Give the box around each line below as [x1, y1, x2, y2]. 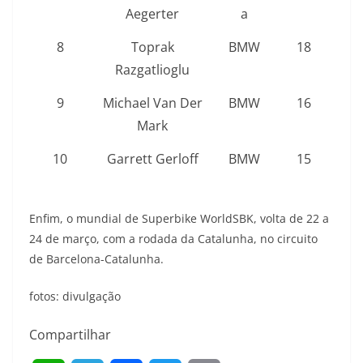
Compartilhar [29, 326, 111, 344]
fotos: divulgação [29, 288, 121, 305]
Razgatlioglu [115, 61, 190, 79]
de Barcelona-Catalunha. [29, 251, 164, 267]
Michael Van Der [102, 94, 203, 113]
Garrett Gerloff [106, 150, 199, 169]
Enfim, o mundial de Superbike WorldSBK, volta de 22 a [29, 211, 329, 227]
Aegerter [126, 5, 179, 23]
